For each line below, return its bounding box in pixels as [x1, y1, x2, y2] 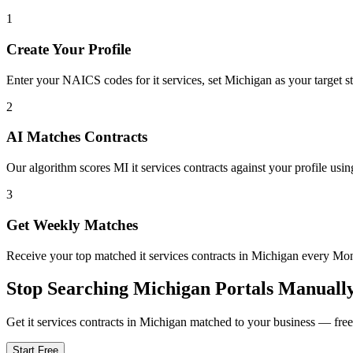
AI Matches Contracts [6, 128, 147, 146]
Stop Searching [6, 278, 133, 299]
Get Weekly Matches [6, 216, 138, 233]
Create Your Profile [6, 40, 131, 58]
